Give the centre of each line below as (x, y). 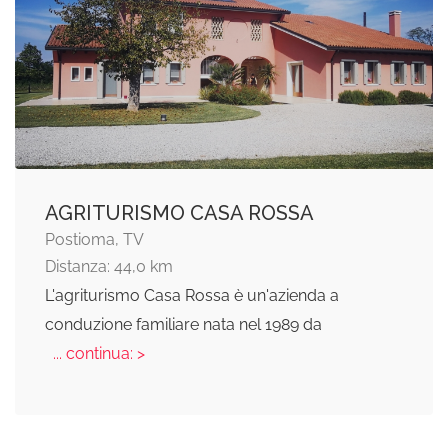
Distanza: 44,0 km (109, 267)
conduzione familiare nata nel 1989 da (183, 325)
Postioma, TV (94, 240)
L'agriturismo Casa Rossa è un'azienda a (192, 296)
